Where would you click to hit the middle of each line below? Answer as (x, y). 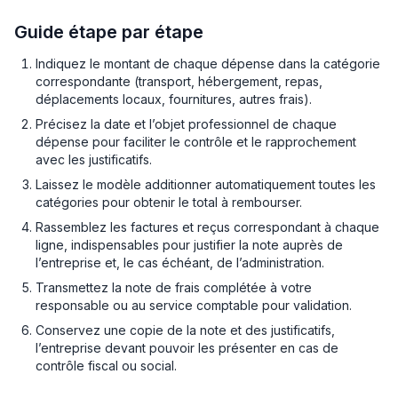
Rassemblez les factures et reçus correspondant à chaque (207, 227)
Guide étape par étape (109, 32)
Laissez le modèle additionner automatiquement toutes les (206, 184)
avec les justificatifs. (94, 159)
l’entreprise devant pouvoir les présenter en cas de (187, 348)
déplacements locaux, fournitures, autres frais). (174, 99)
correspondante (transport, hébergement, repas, (179, 81)
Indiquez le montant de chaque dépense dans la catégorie (208, 64)
